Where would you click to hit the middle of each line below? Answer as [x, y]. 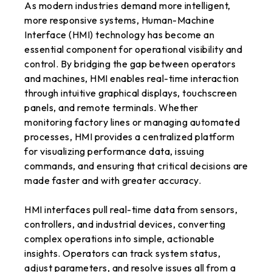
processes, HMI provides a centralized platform [129, 137]
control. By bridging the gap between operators [130, 64]
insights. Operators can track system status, [122, 253]
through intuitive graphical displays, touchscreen [131, 93]
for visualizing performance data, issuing [114, 151]
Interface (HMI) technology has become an [119, 35]
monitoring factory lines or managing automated [132, 122]
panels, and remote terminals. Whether [111, 107]
